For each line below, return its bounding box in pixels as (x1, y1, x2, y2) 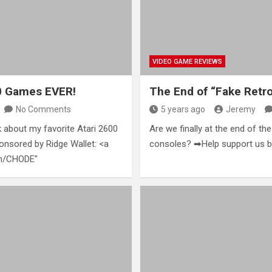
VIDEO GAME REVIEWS (152, 58, 222, 66)
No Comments (16, 104, 72, 115)
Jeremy (225, 104, 256, 115)
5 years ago (160, 104, 205, 115)
